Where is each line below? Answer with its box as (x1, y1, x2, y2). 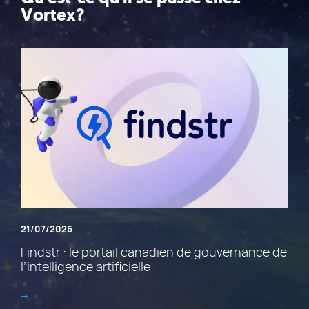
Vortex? (21, 3, 84, 26)
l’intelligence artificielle (21, 258, 150, 275)
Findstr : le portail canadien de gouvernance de (21, 243, 287, 260)
